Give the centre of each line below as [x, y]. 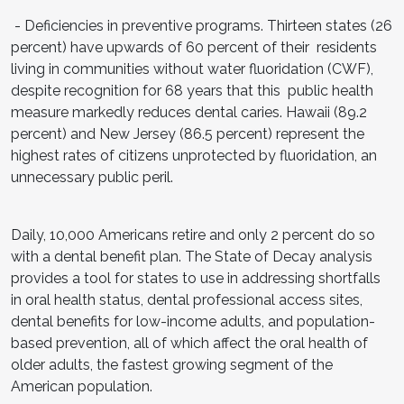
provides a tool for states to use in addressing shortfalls [196, 278]
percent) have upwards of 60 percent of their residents [194, 47]
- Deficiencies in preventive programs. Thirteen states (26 [202, 25]
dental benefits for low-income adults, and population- [193, 321]
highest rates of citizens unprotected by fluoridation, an [194, 155]
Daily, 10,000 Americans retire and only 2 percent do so [193, 234]
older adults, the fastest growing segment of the [172, 364]
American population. [83, 386]
